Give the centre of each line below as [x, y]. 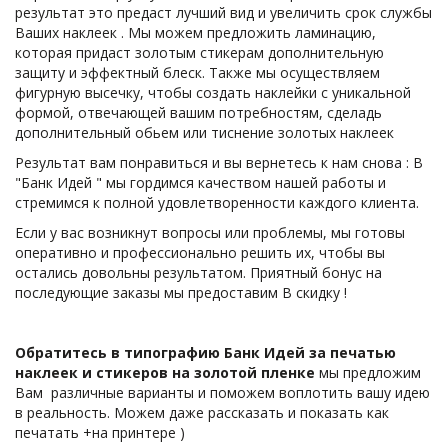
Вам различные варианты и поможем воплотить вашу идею [222, 393]
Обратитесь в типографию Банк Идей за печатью [205, 353]
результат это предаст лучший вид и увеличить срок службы [223, 13]
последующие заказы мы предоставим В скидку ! [181, 293]
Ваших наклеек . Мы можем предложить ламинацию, [195, 33]
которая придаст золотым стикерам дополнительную [199, 53]
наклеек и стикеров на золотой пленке [165, 373]
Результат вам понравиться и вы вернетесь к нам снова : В [218, 163]
